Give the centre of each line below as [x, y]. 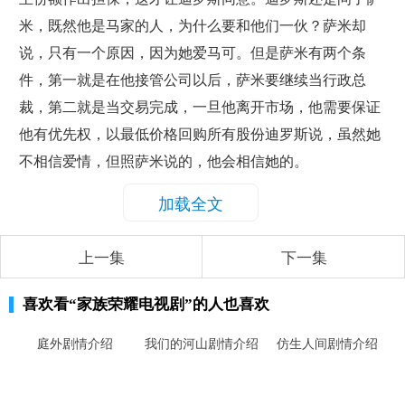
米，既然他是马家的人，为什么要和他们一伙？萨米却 [192, 26]
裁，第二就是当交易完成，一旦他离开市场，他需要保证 [199, 107]
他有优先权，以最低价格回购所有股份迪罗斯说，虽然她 [199, 134]
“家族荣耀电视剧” [131, 304]
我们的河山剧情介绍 [201, 343]
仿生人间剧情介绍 [328, 343]
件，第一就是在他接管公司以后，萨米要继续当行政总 [192, 80]
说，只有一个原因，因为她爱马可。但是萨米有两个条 [192, 53]
